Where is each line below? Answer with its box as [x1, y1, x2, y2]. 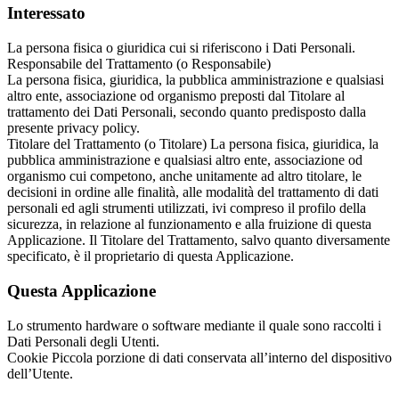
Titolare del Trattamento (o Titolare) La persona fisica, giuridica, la [7, 136, 379, 152]
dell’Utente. [7, 365, 73, 381]
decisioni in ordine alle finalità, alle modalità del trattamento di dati [7, 184, 379, 200]
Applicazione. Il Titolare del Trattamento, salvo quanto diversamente [7, 232, 390, 248]
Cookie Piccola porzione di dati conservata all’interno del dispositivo [7, 349, 392, 365]
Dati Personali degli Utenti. [7, 333, 159, 349]
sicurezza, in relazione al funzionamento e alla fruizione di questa [7, 216, 371, 232]
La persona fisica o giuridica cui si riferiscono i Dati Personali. [7, 40, 355, 56]
